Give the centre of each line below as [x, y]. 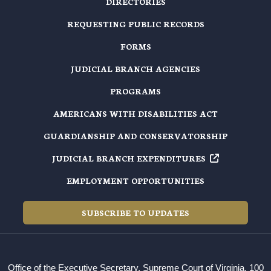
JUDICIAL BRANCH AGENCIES [135, 68]
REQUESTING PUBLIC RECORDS [135, 24]
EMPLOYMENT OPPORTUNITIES [135, 180]
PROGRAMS [135, 91]
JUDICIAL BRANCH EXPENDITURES [129, 158]
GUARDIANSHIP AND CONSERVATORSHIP [135, 135]
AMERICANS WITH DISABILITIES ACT [135, 113]
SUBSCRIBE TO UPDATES [135, 212]
